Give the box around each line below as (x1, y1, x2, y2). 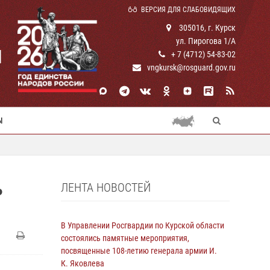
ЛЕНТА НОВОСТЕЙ (61, 180, 151, 195)
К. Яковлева (61, 259, 104, 268)
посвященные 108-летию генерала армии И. (61, 246, 217, 256)
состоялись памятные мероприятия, (61, 233, 189, 243)
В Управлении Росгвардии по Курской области (61, 221, 224, 230)
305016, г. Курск (177, 23, 236, 33)
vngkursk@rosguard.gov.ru (147, 63, 236, 72)
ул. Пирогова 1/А (176, 36, 236, 46)
